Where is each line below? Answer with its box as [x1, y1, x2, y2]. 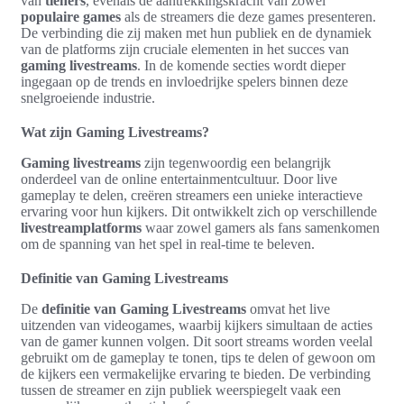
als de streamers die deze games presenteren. [121, 8, 376, 24]
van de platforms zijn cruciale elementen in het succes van [21, 41, 349, 57]
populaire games [21, 8, 121, 24]
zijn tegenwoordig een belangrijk [141, 154, 331, 170]
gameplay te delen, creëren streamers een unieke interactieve [21, 187, 363, 203]
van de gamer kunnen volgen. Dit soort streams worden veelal [21, 333, 372, 349]
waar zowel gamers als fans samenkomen [142, 219, 380, 235]
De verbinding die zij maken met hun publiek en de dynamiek [21, 24, 372, 41]
